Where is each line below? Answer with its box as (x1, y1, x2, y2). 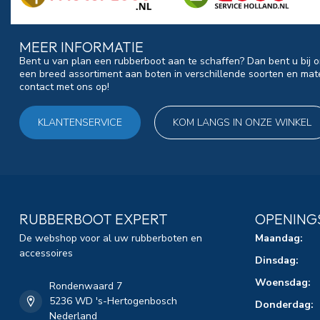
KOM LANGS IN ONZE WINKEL (173, 116, 311, 130)
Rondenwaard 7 (49, 279, 122, 294)
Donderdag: (255, 298, 314, 312)
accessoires (19, 246, 73, 261)
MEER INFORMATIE (19, 38, 144, 56)
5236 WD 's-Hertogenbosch (49, 294, 177, 309)
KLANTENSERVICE (38, 116, 122, 130)
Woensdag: (255, 276, 311, 290)
